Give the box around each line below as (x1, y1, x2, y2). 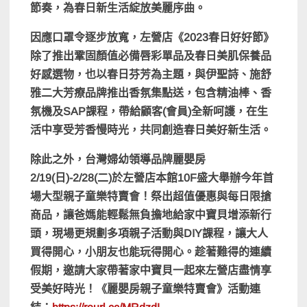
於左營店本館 (112, 172, 178, 184)
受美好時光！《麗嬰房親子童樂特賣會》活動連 (30, 283, 261, 295)
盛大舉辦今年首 (197, 172, 274, 184)
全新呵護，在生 (191, 106, 269, 118)
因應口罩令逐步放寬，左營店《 (30, 32, 184, 44)
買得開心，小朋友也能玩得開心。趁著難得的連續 (30, 246, 272, 258)
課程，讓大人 (202, 228, 269, 240)
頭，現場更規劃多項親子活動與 (30, 228, 184, 240)
